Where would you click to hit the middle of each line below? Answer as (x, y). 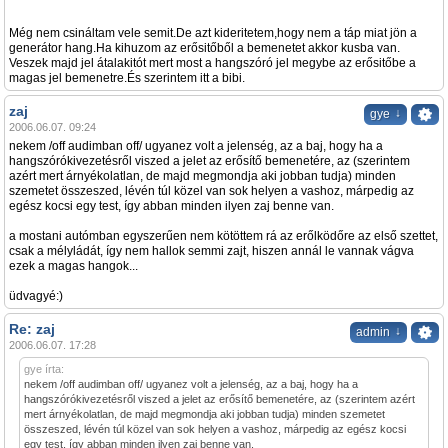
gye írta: (44, 369)
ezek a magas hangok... (73, 266)
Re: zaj (32, 329)
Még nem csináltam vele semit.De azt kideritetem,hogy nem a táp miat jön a (213, 33)
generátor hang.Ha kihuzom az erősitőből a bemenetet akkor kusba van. (204, 48)
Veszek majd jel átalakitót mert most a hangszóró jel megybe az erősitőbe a (212, 63)
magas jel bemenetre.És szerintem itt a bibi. (127, 78)
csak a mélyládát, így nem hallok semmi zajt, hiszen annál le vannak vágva (211, 251)
